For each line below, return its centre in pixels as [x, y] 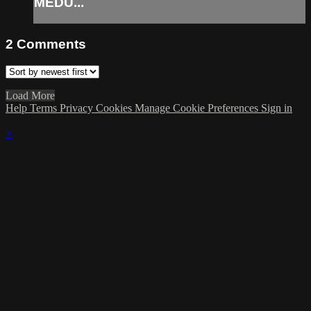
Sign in [277, 108]
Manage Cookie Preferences [198, 108]
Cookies [115, 108]
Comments [51, 44]
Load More [30, 95]
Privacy [78, 108]
